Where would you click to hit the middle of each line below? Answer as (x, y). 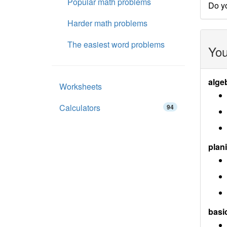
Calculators (80, 108)
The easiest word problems (116, 44)
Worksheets (81, 86)
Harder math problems (107, 23)
